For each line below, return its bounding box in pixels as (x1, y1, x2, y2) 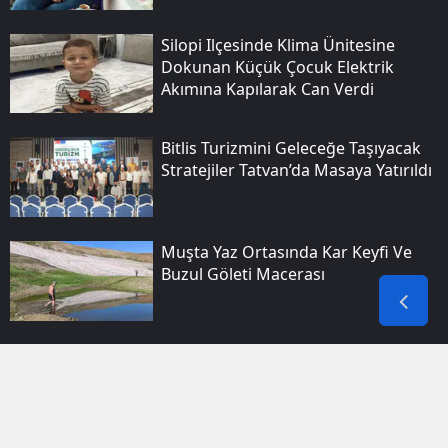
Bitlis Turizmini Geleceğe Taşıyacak (160, 137, 421, 160)
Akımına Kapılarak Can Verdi (160, 77, 374, 100)
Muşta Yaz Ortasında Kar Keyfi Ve (160, 240, 412, 263)
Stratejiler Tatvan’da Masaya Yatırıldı (160, 159, 432, 182)
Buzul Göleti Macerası (160, 262, 325, 285)
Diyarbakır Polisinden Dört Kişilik (160, 344, 409, 367)
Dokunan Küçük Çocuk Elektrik (160, 55, 394, 78)
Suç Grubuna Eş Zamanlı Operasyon (160, 366, 433, 389)
